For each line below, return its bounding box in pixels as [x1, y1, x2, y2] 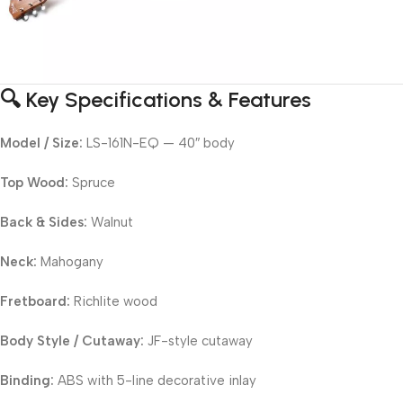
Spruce [68, 175, 115, 192]
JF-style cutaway [144, 333, 253, 350]
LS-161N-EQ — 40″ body [83, 135, 235, 152]
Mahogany [37, 254, 103, 271]
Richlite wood [70, 293, 157, 310]
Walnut [87, 214, 133, 231]
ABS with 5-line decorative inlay [54, 372, 256, 390]
